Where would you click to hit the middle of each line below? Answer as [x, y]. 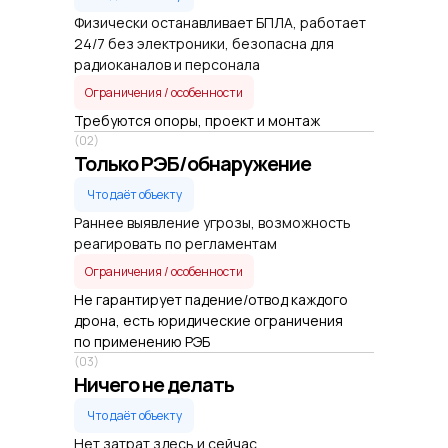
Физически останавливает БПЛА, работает [220, 22]
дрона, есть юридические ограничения [208, 320]
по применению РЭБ [142, 341]
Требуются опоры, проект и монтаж [197, 120]
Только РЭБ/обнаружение [192, 163]
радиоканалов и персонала [167, 64]
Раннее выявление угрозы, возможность [212, 222]
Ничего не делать [154, 384]
